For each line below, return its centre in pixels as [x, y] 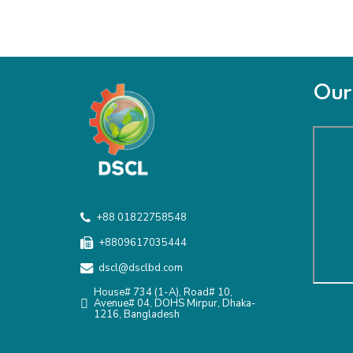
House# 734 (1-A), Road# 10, [163, 293]
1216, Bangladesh [136, 315]
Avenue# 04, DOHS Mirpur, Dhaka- [175, 304]
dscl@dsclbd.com [140, 268]
